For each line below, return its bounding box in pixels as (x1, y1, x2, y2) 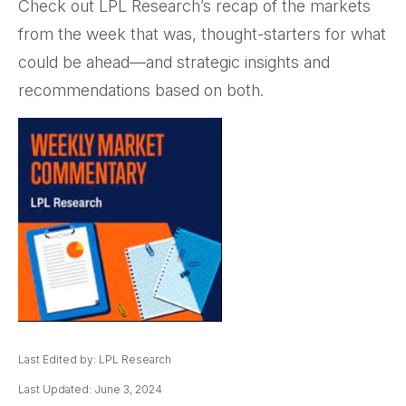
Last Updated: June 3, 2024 (18, 382, 162, 396)
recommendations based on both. (18, 81, 264, 100)
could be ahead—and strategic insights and (18, 53, 330, 72)
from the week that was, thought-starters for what (18, 24, 386, 43)
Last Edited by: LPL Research (18, 353, 171, 366)
